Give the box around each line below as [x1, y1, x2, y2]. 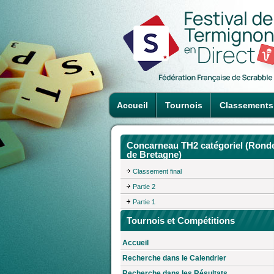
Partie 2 [133, 182, 155, 190]
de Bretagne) [127, 149, 182, 160]
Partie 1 [133, 198, 155, 206]
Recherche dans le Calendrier [122, 254, 226, 263]
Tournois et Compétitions [127, 215, 235, 226]
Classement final [133, 167, 182, 175]
